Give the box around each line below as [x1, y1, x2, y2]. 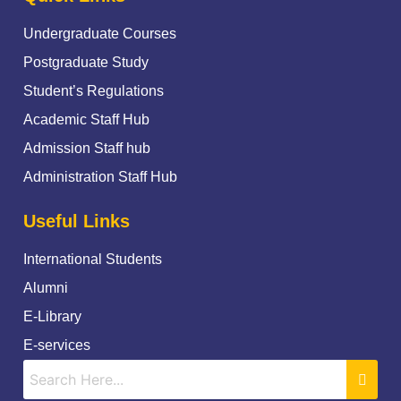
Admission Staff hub [23, 140, 150, 156]
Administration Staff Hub [23, 168, 177, 184]
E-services [23, 337, 90, 353]
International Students [23, 251, 162, 267]
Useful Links [23, 210, 130, 231]
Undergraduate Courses [23, 25, 176, 41]
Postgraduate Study [23, 54, 149, 70]
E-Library [23, 308, 81, 324]
